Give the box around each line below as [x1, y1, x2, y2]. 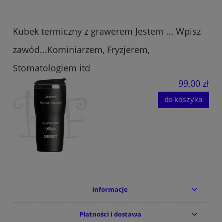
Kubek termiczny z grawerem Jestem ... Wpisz [13, 25, 201, 37]
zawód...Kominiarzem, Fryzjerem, [13, 43, 150, 55]
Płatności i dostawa [79, 210, 141, 219]
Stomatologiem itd [13, 61, 90, 74]
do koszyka [165, 95, 203, 104]
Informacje [92, 185, 128, 194]
